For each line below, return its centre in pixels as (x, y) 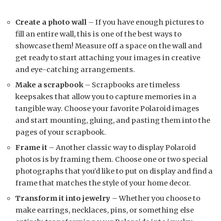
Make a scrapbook (49, 85)
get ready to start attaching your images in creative (108, 57)
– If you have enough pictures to (145, 22)
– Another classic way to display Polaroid (122, 147)
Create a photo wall (51, 22)
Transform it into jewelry (63, 198)
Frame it (31, 147)
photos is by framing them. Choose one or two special (111, 159)
